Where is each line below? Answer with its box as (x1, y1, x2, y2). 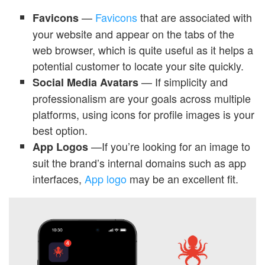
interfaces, (33, 170, 85, 186)
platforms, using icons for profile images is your (33, 106, 254, 122)
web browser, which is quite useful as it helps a (33, 41, 253, 57)
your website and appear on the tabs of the (33, 25, 234, 41)
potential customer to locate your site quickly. (33, 57, 247, 73)
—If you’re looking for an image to (91, 138, 250, 154)
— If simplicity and (141, 73, 228, 89)
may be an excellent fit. (127, 170, 238, 186)
